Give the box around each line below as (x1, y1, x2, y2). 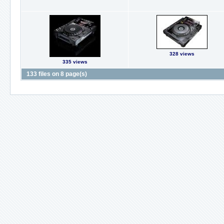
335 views (62, 59, 87, 64)
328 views (169, 51, 194, 56)
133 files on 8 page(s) (26, 70, 87, 77)
